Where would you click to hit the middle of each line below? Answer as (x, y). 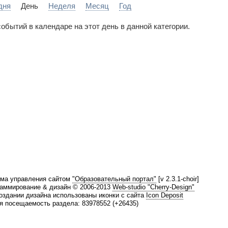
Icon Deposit (165, 195)
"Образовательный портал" (114, 179)
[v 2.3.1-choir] (178, 179)
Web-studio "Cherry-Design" (153, 187)
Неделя (62, 6)
